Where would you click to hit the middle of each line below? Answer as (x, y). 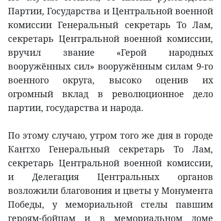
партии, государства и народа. (76, 108)
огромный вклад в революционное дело (110, 94)
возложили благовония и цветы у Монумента (110, 191)
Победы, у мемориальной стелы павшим (110, 204)
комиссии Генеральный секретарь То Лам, (110, 25)
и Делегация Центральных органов (110, 177)
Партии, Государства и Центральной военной (110, 11)
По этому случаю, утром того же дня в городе (110, 135)
